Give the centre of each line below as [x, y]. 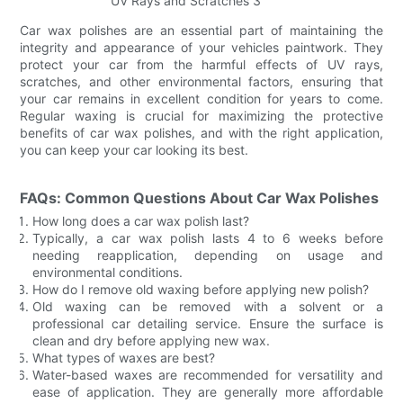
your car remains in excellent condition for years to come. [201, 98]
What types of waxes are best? [124, 357]
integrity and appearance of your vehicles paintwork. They [201, 47]
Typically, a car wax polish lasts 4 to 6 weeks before [208, 237]
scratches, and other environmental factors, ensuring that [201, 81]
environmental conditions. [108, 272]
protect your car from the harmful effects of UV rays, [201, 64]
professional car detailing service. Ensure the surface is [208, 323]
